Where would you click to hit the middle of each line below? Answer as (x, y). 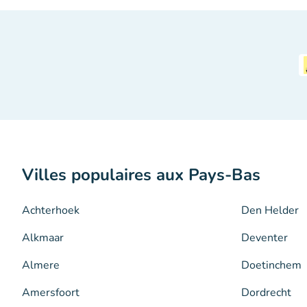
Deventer (265, 237)
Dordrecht (266, 292)
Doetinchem (271, 265)
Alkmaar (43, 237)
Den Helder (270, 210)
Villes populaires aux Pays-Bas (141, 174)
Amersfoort (51, 292)
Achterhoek (51, 210)
